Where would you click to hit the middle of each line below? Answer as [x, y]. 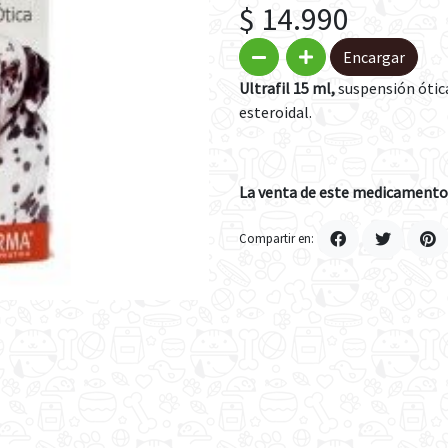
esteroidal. [275, 112]
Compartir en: [276, 237]
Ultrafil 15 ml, [287, 88]
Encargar [374, 57]
